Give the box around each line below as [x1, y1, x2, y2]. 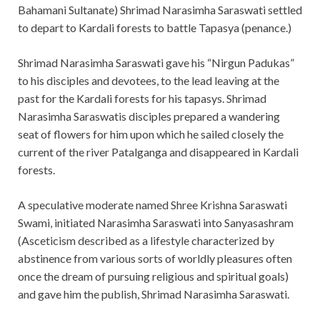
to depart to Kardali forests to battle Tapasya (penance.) [18, 21, 291, 35]
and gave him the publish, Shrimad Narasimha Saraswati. [18, 287, 289, 301]
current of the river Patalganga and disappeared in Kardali [18, 145, 299, 159]
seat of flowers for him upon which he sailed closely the [18, 127, 284, 141]
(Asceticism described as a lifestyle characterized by [18, 234, 274, 248]
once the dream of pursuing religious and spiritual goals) [18, 269, 289, 284]
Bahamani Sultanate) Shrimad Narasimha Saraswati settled [18, 3, 302, 17]
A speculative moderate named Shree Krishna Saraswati [18, 198, 287, 212]
